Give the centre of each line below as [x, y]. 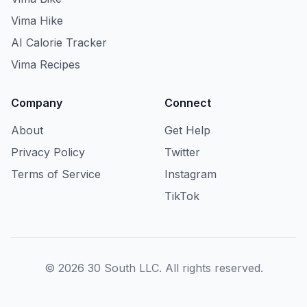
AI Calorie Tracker [59, 42]
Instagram [191, 174]
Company [37, 103]
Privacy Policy [48, 152]
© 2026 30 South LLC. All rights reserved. [153, 268]
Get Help [187, 130]
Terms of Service [56, 174]
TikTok [182, 196]
